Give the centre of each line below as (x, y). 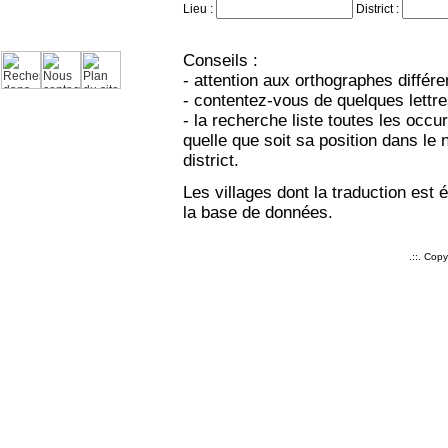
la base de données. (258, 212)
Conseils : (220, 60)
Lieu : (199, 9)
